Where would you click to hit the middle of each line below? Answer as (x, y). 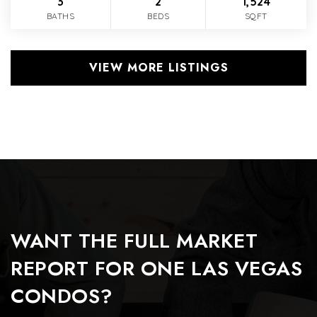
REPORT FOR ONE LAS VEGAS (156, 269)
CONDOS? (62, 296)
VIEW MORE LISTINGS (158, 68)
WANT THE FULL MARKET (134, 241)
